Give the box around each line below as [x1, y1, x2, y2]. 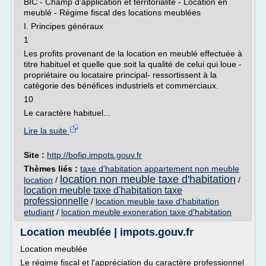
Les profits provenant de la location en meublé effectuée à [24, 49, 242, 58]
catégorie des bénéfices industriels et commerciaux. [24, 81, 218, 90]
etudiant [24, 207, 54, 217]
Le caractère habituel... [24, 108, 110, 118]
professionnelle [24, 196, 88, 206]
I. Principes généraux [24, 21, 103, 31]
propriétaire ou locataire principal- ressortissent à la [24, 70, 217, 80]
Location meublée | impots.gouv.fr [20, 226, 194, 238]
